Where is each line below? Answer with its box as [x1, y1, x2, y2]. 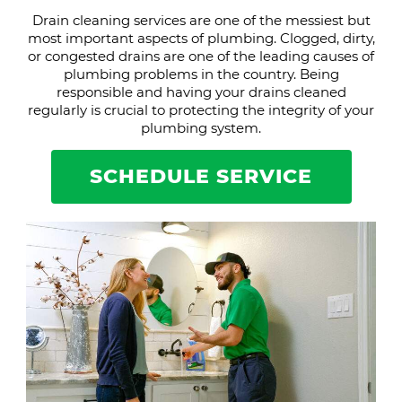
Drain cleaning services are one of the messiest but [31, 12, 371, 29]
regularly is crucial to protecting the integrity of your [28, 101, 374, 118]
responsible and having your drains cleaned [56, 83, 346, 100]
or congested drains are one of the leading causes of [28, 48, 374, 65]
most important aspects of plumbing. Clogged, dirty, [27, 30, 375, 47]
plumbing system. [141, 119, 261, 136]
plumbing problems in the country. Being [63, 66, 339, 83]
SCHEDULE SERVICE [90, 164, 312, 188]
